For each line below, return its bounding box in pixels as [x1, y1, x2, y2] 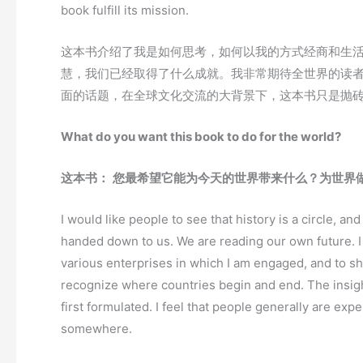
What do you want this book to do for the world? [61, 129, 341, 145]
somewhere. [61, 321, 132, 337]
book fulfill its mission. [61, 2, 189, 19]
